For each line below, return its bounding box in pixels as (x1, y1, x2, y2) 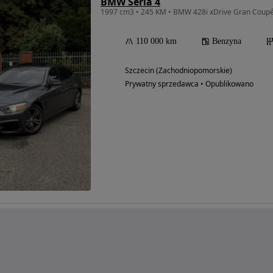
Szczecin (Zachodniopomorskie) (125, 65, 232, 76)
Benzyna (212, 36, 241, 46)
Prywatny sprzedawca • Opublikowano (125, 78, 253, 89)
